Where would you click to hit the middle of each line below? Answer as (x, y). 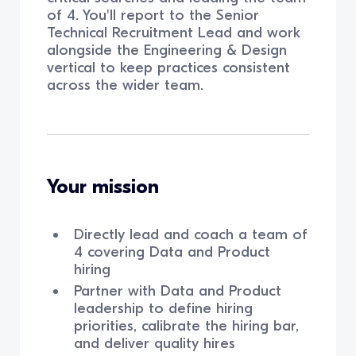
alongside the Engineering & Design (167, 50)
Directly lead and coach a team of (190, 235)
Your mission (103, 187)
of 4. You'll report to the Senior (153, 15)
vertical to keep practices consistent (169, 67)
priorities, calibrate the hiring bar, (186, 325)
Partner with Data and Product (177, 290)
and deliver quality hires (154, 343)
